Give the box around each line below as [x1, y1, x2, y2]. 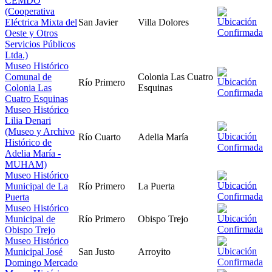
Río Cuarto [78, 131, 121, 142]
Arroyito [138, 246, 171, 257]
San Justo [78, 246, 115, 257]
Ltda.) [5, 49, 28, 60]
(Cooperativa [5, 5, 55, 16]
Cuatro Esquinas [5, 93, 68, 104]
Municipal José [5, 246, 63, 257]
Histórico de [5, 137, 52, 148]
